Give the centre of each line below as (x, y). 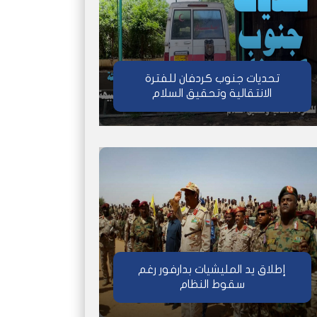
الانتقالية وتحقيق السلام (212, 93)
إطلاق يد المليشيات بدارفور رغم (212, 269)
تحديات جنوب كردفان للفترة (212, 78)
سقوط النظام (212, 284)
